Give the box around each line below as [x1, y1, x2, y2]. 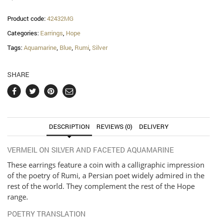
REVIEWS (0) [96, 122, 132, 131]
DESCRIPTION [48, 122, 90, 131]
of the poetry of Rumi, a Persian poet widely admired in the [7, 170, 204, 180]
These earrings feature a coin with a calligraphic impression [7, 159, 204, 170]
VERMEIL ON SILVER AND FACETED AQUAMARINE [7, 144, 174, 155]
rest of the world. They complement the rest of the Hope [7, 181, 195, 191]
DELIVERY [139, 122, 169, 131]
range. [7, 191, 28, 201]
